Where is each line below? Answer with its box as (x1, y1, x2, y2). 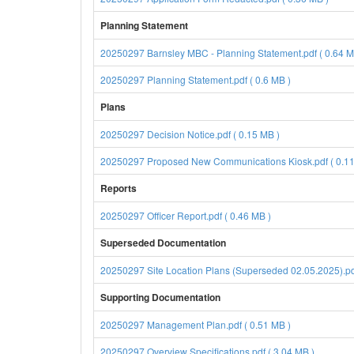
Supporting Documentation (100, 290, 220, 304)
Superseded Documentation (100, 235, 226, 250)
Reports (100, 181, 137, 195)
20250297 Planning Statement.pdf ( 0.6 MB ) (100, 73, 291, 86)
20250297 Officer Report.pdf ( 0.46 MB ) (100, 209, 271, 222)
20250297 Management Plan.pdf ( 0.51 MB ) (100, 318, 291, 331)
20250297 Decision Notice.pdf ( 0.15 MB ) (100, 127, 280, 141)
